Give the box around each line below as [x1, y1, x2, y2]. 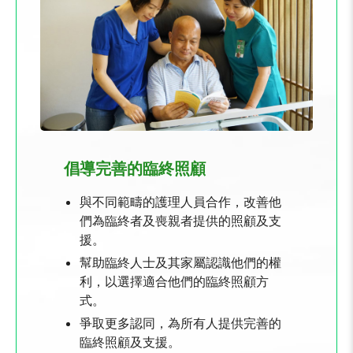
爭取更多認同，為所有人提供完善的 [80, 314, 281, 330]
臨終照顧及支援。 [80, 333, 180, 349]
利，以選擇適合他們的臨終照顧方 [80, 273, 269, 288]
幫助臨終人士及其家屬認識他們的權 [80, 254, 281, 269]
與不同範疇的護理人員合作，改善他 [80, 193, 281, 209]
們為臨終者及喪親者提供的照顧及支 [80, 212, 281, 228]
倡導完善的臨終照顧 [64, 158, 206, 177]
